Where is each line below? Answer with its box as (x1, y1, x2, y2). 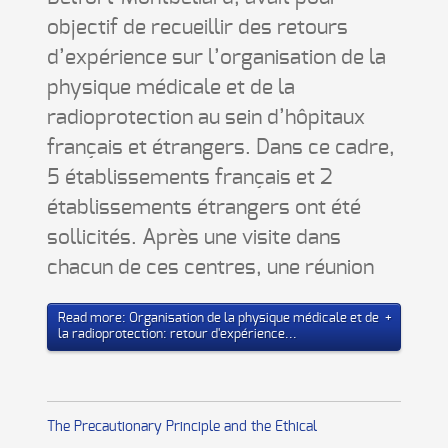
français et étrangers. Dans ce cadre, (46, 137, 395, 158)
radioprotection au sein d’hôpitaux (46, 107, 365, 128)
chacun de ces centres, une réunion (46, 257, 374, 278)
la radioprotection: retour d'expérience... (57, 328, 297, 341)
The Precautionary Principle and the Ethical (46, 420, 317, 434)
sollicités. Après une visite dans (46, 227, 341, 248)
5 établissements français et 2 (46, 167, 333, 188)
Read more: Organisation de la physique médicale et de (57, 312, 379, 325)
